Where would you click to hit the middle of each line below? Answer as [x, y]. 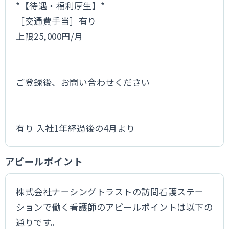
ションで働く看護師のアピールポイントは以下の [114, 207]
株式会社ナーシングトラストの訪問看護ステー [110, 191]
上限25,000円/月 [50, 36]
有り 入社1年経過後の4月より [76, 128]
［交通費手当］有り [56, 21]
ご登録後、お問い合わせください [83, 82]
